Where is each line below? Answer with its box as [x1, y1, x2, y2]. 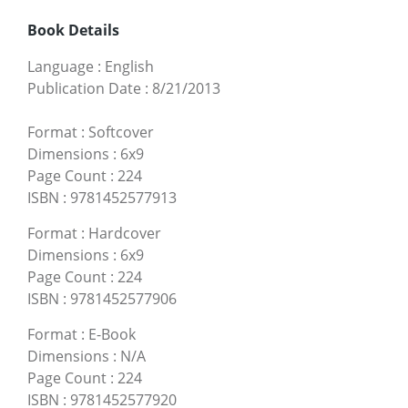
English [105, 56, 154, 76]
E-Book [88, 323, 136, 344]
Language [27, 56, 94, 76]
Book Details [27, 19, 119, 40]
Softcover [88, 121, 154, 142]
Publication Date [27, 77, 141, 98]
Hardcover [88, 222, 161, 243]
